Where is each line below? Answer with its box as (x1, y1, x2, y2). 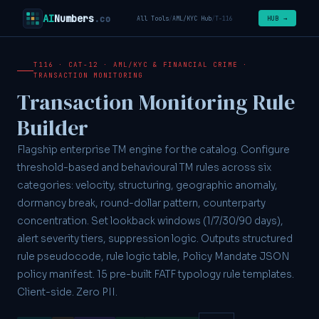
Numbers (54, 11, 94, 25)
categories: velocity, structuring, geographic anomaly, (17, 179, 278, 192)
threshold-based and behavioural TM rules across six (17, 162, 271, 174)
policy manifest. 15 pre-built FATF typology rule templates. (17, 268, 294, 281)
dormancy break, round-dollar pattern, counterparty (17, 197, 266, 209)
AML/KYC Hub (172, 14, 211, 22)
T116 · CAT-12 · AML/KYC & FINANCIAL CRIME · (33, 61, 249, 69)
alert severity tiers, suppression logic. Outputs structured (17, 233, 293, 245)
